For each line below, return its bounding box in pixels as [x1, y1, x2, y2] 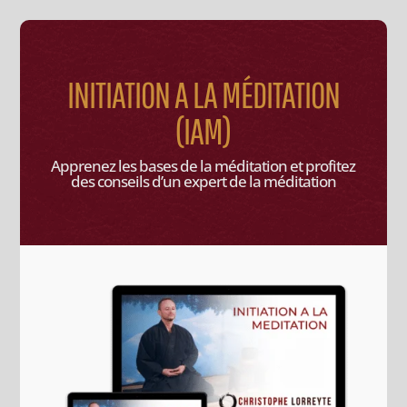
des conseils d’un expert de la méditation [70, 170, 336, 192]
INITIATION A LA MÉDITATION [66, 73, 340, 115]
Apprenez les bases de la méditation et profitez [51, 154, 356, 176]
